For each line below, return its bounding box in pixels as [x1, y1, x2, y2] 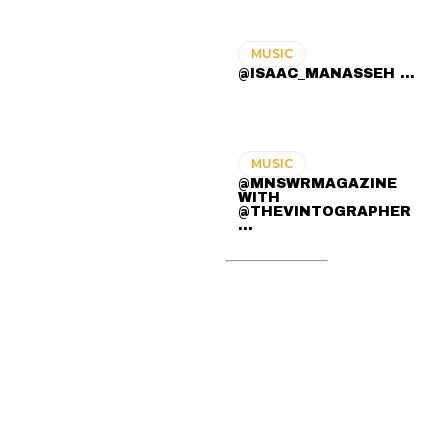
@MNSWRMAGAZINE [238, 176, 398, 192]
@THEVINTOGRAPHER [238, 204, 412, 220]
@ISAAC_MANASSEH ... [238, 66, 416, 82]
